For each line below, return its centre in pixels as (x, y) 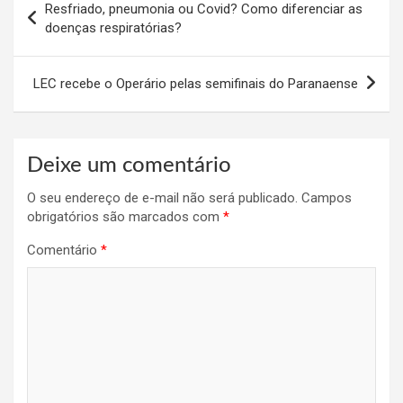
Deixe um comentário (129, 165)
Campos (327, 197)
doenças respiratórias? (113, 27)
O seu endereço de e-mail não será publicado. (162, 197)
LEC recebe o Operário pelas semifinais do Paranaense (196, 83)
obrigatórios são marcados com (125, 216)
